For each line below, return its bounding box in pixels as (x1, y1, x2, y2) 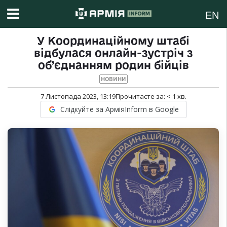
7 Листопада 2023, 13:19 (40, 92, 116, 101)
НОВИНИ (100, 76, 126, 83)
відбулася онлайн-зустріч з (34, 47, 193, 59)
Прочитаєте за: (115, 92, 167, 101)
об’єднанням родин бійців (37, 59, 189, 71)
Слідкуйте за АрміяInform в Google (60, 104, 179, 115)
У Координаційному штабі (37, 34, 190, 47)
